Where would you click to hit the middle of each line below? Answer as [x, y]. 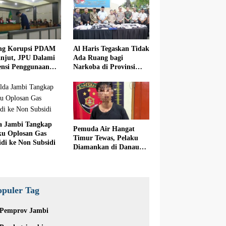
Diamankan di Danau [106, 147]
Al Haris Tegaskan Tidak [111, 48]
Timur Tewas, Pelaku [105, 138]
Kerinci [84, 156]
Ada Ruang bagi [98, 58]
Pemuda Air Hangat [104, 129]
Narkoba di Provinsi [104, 67]
